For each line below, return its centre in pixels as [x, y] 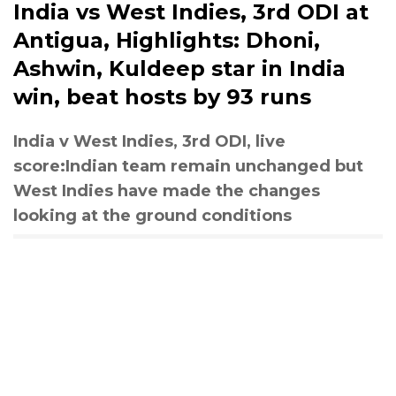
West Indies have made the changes [167, 191]
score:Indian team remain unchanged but [188, 166]
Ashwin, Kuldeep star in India [179, 69]
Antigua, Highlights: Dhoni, [167, 40]
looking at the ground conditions [152, 216]
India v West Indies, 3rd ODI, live [149, 141]
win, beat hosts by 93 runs [162, 97]
